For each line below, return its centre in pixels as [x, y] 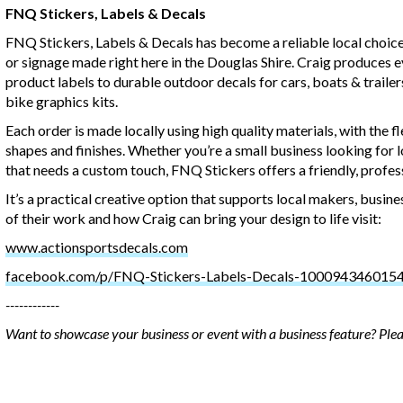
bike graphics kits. [62, 101]
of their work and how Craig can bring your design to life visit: [193, 218]
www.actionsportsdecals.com [97, 246]
